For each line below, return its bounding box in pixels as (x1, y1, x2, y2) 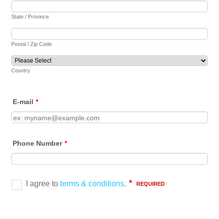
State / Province (11, 13, 49, 20)
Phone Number (13, 139, 63, 147)
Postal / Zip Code (11, 41, 52, 47)
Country (11, 67, 31, 73)
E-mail (13, 97, 34, 106)
